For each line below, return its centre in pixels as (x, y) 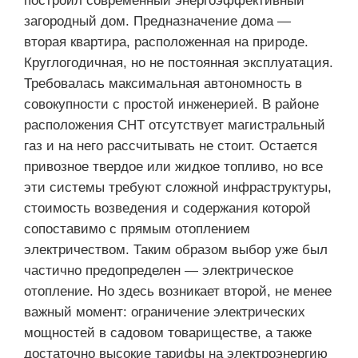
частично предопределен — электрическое (159, 270)
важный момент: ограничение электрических (165, 312)
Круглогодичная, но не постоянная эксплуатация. (179, 62)
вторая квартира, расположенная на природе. (166, 42)
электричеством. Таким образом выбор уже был (176, 249)
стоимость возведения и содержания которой (167, 208)
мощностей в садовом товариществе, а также (168, 332)
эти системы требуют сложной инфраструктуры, (178, 187)
